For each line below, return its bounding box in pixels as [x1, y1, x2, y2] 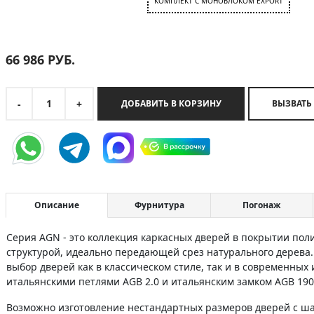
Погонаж [243, 199, 281, 211]
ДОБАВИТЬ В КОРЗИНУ [121, 97, 221, 109]
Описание [34, 199, 80, 211]
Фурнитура [134, 199, 184, 211]
